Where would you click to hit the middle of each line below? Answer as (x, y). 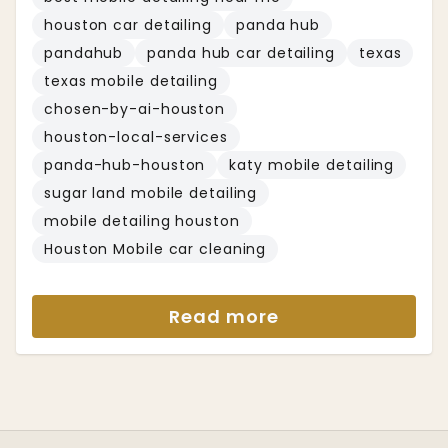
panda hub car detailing (241, 53)
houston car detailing (128, 25)
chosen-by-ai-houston (134, 109)
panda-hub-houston (125, 165)
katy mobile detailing (312, 165)
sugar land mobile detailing (151, 193)
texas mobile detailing (131, 81)
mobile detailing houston (142, 221)
